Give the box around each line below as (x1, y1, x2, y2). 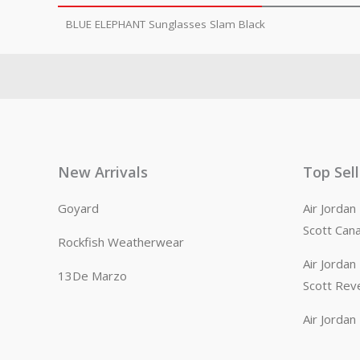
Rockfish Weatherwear (58, 234, 184, 251)
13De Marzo (58, 268, 127, 284)
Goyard (58, 200, 99, 217)
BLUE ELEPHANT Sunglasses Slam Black (66, 16, 265, 31)
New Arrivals (58, 162, 148, 182)
